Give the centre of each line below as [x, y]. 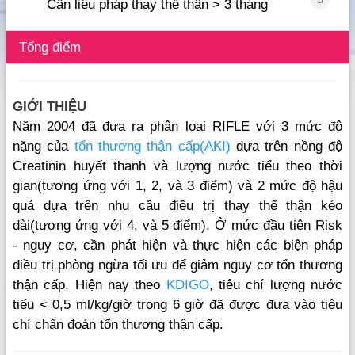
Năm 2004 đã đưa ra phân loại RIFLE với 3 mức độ [177, 127]
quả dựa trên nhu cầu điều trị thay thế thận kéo [177, 206]
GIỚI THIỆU [50, 107]
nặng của [44, 147]
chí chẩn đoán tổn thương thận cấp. [118, 325]
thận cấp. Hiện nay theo [90, 285]
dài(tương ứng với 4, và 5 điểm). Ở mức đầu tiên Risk [177, 226]
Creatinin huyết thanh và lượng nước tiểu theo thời [177, 166]
